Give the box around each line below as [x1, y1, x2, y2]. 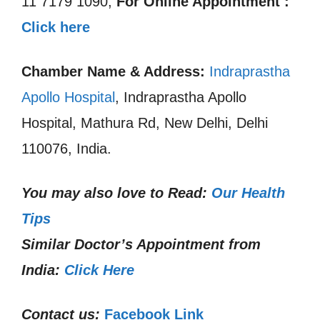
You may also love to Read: [21, 185, 207, 201]
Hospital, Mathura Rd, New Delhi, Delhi [21, 115, 268, 131]
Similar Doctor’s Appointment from [21, 236, 261, 252]
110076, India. [21, 141, 111, 156]
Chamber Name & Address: [21, 64, 205, 79]
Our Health [211, 185, 285, 201]
